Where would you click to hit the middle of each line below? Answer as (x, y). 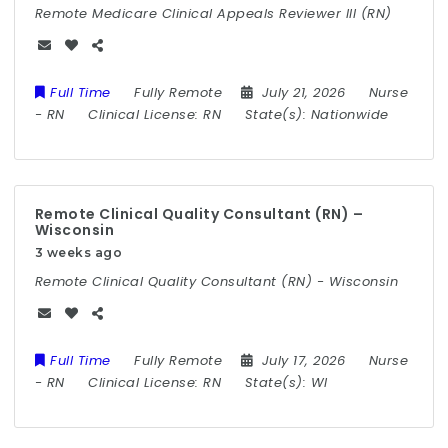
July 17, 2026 (305, 361)
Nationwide (349, 114)
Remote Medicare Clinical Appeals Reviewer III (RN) (213, 13)
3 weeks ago (78, 252)
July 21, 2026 (305, 92)
